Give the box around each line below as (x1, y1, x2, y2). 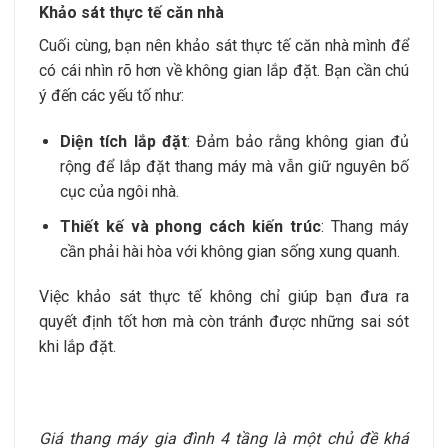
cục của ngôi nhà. (59, 181, 179, 201)
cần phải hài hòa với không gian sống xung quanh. (59, 241, 400, 261)
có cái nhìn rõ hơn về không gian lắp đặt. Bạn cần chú (39, 61, 409, 81)
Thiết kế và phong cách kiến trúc (59, 216, 322, 236)
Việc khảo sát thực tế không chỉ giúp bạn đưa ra (39, 287, 409, 307)
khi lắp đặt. (39, 337, 116, 357)
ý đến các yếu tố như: (39, 86, 184, 106)
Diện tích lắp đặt (59, 131, 187, 151)
